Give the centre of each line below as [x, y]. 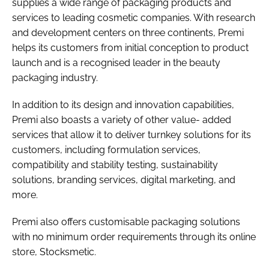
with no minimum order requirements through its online [134, 237]
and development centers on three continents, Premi [128, 32]
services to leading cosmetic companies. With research [134, 17]
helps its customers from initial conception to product [130, 47]
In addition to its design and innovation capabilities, [123, 104]
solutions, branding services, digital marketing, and [124, 180]
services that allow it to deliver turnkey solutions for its [131, 134]
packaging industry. [55, 77]
